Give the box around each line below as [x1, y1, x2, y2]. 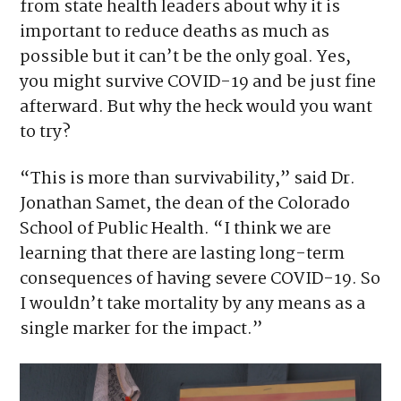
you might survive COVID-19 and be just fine [20, 69, 377, 97]
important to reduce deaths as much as [20, 19, 330, 47]
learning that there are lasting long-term [20, 241, 346, 269]
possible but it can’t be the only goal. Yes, [20, 44, 352, 72]
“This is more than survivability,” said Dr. [20, 166, 356, 193]
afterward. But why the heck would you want [20, 94, 373, 122]
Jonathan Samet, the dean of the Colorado [20, 191, 351, 218]
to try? [20, 119, 72, 147]
